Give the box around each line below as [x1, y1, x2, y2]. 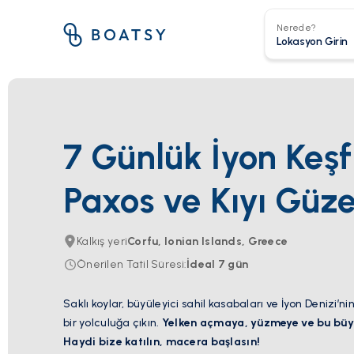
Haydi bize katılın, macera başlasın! [63, 335, 261, 348]
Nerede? [276, 21, 317, 33]
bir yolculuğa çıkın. [63, 316, 162, 330]
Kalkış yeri [77, 235, 128, 248]
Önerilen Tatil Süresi [77, 258, 184, 271]
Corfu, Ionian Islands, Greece [127, 235, 288, 248]
